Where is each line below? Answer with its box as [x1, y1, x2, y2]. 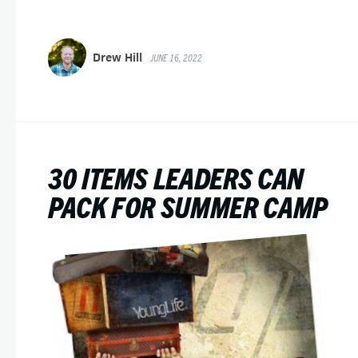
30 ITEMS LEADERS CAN [48, 159, 304, 195]
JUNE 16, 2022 [150, 51, 203, 63]
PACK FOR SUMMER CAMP [48, 188, 328, 224]
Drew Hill [93, 50, 142, 65]
